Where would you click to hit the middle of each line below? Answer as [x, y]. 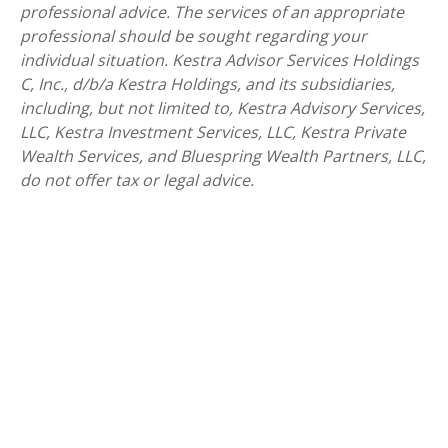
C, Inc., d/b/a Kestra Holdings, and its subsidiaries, [207, 84]
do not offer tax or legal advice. [137, 180]
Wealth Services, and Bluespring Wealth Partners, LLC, [223, 156]
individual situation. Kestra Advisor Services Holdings [219, 60]
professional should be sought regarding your [193, 36]
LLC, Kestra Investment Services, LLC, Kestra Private [213, 132]
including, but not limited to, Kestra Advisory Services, [222, 108]
